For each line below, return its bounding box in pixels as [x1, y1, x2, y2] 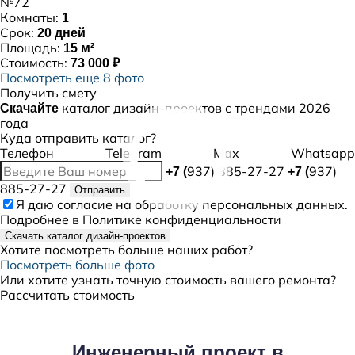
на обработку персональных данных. [113, 197, 348, 212]
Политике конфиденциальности [82, 212, 281, 227]
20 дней [37, 26, 86, 40]
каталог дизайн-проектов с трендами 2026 [59, 100, 330, 116]
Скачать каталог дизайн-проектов [5, 230, 166, 242]
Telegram [105, 145, 162, 161]
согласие [57, 197, 113, 212]
